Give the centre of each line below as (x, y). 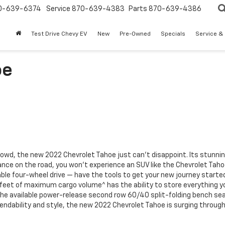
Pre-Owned (135, 34)
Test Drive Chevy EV (59, 34)
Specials (173, 34)
